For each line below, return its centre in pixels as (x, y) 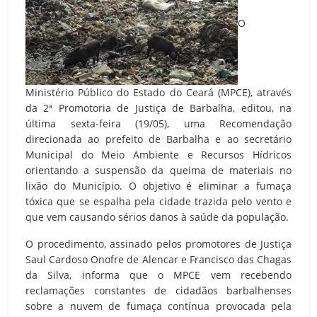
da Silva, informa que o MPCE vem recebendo (158, 275)
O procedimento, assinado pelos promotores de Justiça (158, 243)
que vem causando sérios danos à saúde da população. (157, 217)
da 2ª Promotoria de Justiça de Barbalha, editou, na (158, 108)
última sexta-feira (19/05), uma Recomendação (158, 123)
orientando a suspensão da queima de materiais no (158, 170)
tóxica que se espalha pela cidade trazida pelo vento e (158, 201)
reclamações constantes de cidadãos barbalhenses (158, 290)
